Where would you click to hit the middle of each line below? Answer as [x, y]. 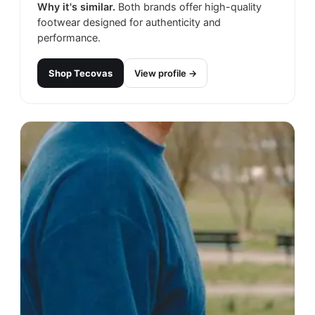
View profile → [166, 73]
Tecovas [93, 73]
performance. [69, 38]
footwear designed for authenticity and [129, 23]
